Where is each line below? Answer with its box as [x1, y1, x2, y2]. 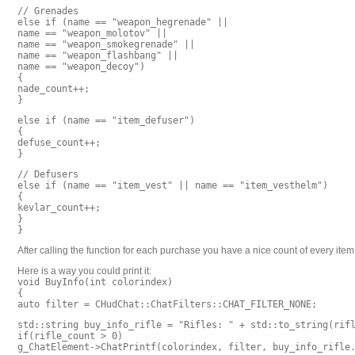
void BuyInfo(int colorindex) [17, 277, 173, 288]
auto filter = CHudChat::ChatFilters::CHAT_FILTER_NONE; [17, 299, 317, 310]
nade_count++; [17, 83, 90, 94]
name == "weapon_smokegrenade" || [17, 39, 195, 50]
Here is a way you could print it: [17, 265, 151, 277]
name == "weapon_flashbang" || [17, 50, 178, 61]
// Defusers [17, 169, 78, 180]
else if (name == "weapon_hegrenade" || [17, 17, 228, 28]
